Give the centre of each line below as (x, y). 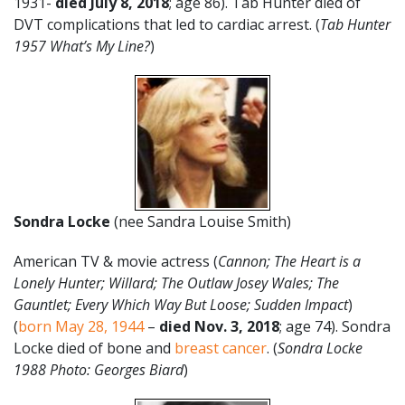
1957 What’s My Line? (82, 46)
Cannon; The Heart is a (289, 261)
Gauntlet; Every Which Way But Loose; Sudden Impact (181, 304)
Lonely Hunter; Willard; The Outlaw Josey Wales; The (176, 283)
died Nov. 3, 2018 (219, 326)
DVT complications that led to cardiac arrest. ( (167, 24)
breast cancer (221, 348)
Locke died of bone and (94, 348)
